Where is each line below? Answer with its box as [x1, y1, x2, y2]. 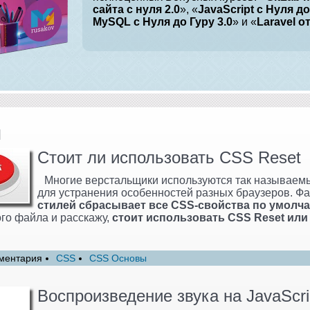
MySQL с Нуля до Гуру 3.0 [93, 16, 232, 28]
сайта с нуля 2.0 [93, 3, 180, 15]
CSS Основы [89, 252, 147, 264]
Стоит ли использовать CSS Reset [37, 147, 301, 167]
